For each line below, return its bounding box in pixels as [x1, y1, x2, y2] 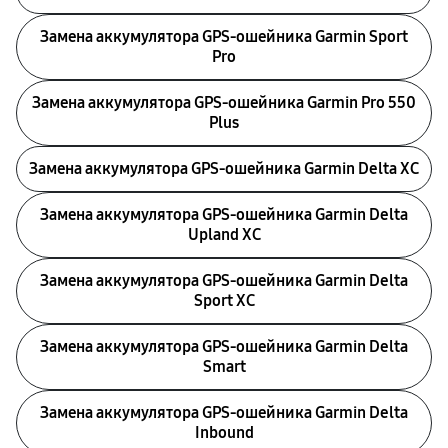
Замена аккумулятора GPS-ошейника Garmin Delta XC [29, 159, 419, 178]
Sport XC [193, 291, 255, 310]
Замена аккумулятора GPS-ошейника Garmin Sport [40, 27, 408, 46]
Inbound [194, 423, 254, 442]
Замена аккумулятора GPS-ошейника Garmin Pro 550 [32, 93, 416, 112]
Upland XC [187, 225, 261, 244]
